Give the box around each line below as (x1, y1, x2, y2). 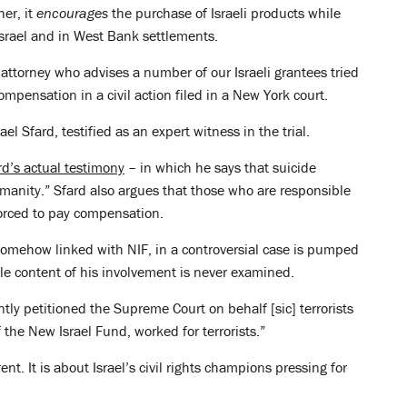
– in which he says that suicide (124, 158, 316, 176)
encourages (36, 4, 108, 22)
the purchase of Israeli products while (108, 4, 341, 22)
